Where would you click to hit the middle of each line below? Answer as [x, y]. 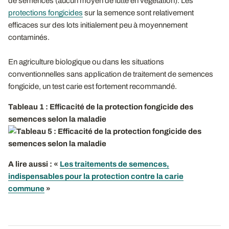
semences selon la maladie [57, 119]
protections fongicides [45, 13]
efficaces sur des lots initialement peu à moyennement [98, 25]
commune [26, 188]
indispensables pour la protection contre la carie [96, 176]
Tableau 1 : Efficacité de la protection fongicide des [101, 107]
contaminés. [29, 37]
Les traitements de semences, [114, 164]
